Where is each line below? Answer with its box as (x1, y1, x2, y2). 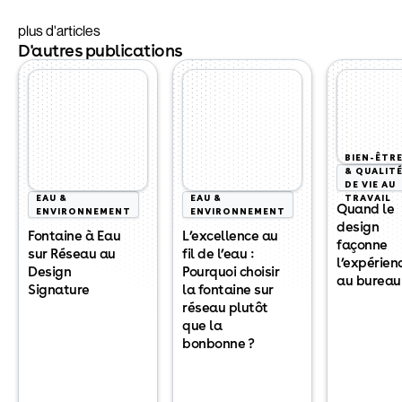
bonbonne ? (182, 335, 254, 352)
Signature (28, 281, 90, 298)
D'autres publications (18, 39, 183, 61)
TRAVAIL (345, 192, 391, 203)
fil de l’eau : (182, 245, 253, 262)
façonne (336, 236, 388, 253)
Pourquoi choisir (182, 263, 279, 280)
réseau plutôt (182, 299, 268, 316)
